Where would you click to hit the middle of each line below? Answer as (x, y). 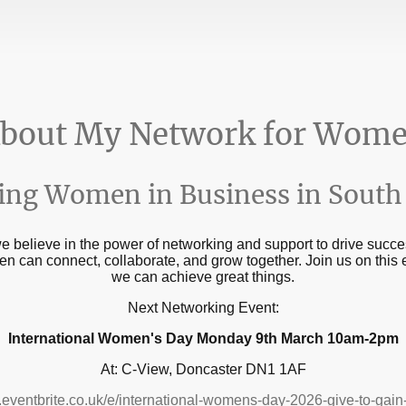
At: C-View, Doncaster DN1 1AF (203, 370)
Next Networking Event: (203, 308)
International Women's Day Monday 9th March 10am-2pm (203, 339)
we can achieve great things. (203, 277)
